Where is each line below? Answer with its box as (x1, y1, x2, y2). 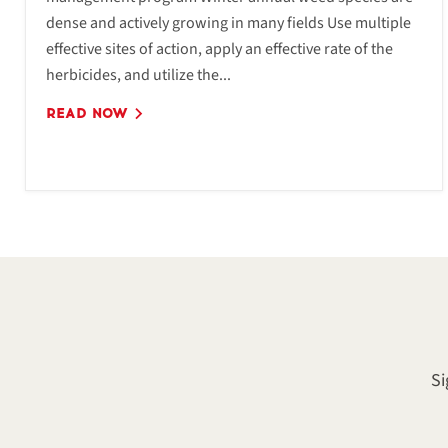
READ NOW (46, 105, 133, 122)
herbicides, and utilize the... (46, 64, 231, 86)
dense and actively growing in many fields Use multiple (46, 12, 411, 34)
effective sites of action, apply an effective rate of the (46, 38, 393, 60)
